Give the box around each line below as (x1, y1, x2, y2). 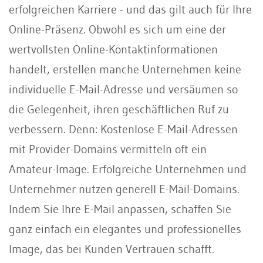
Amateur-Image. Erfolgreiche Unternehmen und (9, 161, 247, 176)
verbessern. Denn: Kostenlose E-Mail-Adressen (9, 122, 238, 136)
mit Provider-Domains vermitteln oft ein (9, 141, 207, 156)
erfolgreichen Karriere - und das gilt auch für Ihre (9, 2, 252, 16)
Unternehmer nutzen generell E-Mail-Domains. (9, 181, 240, 196)
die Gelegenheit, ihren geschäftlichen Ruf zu (9, 102, 229, 116)
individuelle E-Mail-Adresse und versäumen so (9, 82, 238, 96)
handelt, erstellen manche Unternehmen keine (9, 62, 241, 76)
